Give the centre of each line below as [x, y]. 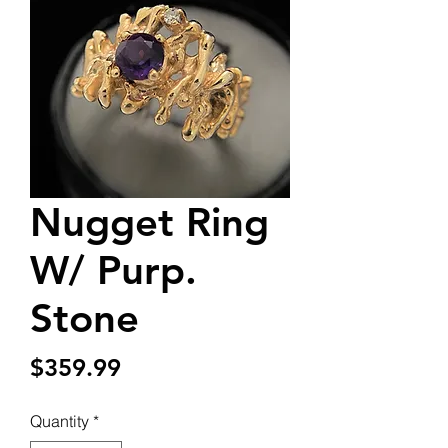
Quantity [59, 420]
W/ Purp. [113, 269]
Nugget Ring [149, 221]
